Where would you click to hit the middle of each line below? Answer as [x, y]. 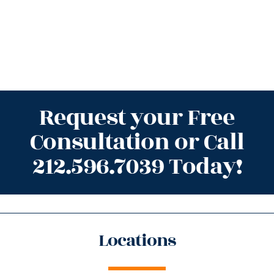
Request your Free [137, 117]
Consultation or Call [137, 142]
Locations [137, 240]
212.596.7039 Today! [137, 166]
